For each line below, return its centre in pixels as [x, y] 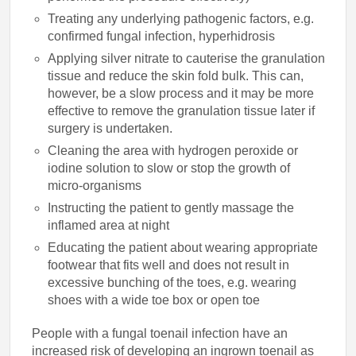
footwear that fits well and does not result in [169, 265]
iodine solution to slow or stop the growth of [169, 168]
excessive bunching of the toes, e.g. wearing [172, 282]
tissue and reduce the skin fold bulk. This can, [176, 75]
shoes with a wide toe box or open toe [154, 300]
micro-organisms [95, 185]
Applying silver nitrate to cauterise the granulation [187, 58]
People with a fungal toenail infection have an [160, 333]
